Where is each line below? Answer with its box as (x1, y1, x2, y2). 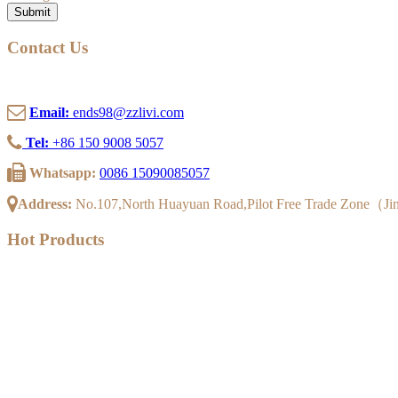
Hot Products (7, 230, 104, 250)
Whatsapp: (29, 164, 96, 180)
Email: (29, 104, 69, 120)
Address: (18, 195, 72, 211)
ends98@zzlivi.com (69, 104, 184, 120)
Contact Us (7, 37, 88, 57)
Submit (14, 5, 51, 20)
